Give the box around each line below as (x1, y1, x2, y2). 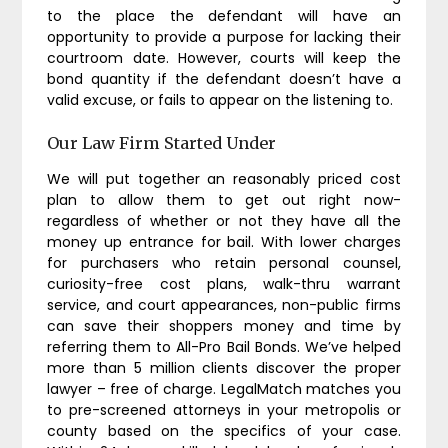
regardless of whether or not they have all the (47, 211, 401, 231)
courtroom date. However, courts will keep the (47, 48, 401, 68)
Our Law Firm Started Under (47, 133, 277, 153)
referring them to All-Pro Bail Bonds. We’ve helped (47, 337, 401, 357)
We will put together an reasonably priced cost (47, 169, 401, 189)
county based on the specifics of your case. (47, 421, 401, 441)
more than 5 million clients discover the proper (47, 358, 401, 378)
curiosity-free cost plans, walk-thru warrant (47, 274, 401, 294)
